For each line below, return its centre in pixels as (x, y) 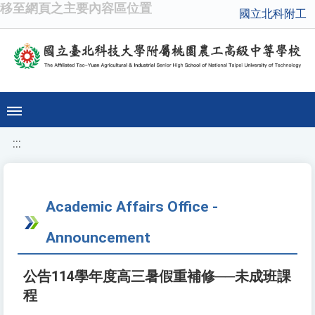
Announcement (98, 238)
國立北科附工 (273, 14)
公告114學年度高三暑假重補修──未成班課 (157, 277)
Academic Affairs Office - (132, 207)
